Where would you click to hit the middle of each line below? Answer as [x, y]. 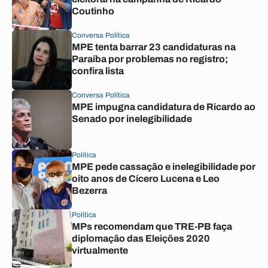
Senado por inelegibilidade [132, 119]
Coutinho [93, 11]
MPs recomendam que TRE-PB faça [152, 226]
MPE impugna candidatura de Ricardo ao [164, 107]
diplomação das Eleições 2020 [141, 238]
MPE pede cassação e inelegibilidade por [164, 167]
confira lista [98, 71]
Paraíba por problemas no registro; [150, 59]
